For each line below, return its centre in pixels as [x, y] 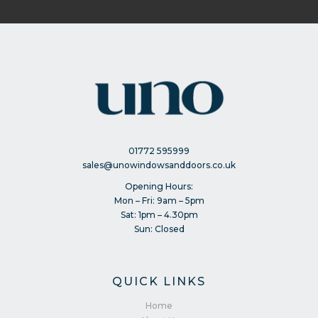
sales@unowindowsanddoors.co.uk [159, 165]
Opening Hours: [159, 187]
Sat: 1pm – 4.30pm [159, 215]
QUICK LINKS [159, 282]
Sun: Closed [159, 229]
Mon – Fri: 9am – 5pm [159, 201]
